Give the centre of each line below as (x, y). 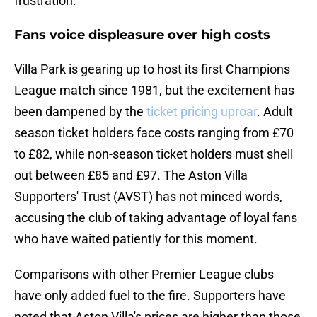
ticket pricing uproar (202, 112)
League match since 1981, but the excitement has (154, 91)
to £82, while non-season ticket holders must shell (154, 154)
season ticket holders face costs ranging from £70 (154, 133)
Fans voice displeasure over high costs (142, 35)
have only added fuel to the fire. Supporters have (150, 296)
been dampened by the (80, 112)
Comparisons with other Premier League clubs (144, 275)
